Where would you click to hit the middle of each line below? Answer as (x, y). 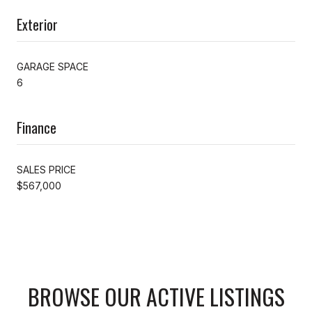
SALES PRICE (46, 169)
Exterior (37, 24)
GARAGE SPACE (53, 66)
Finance (37, 127)
